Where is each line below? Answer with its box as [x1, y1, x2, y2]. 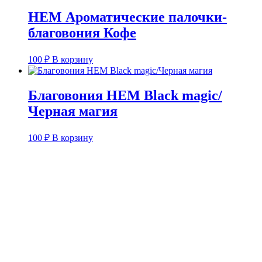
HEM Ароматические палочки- [28, 9, 227, 25]
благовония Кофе [28, 25, 136, 41]
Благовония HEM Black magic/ [28, 88, 222, 104]
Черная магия [28, 104, 118, 119]
